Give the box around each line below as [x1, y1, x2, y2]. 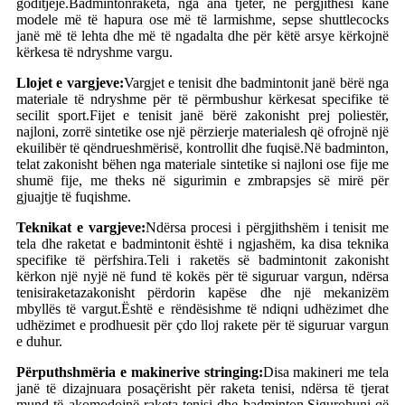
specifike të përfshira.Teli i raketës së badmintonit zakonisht [16, 252, 389, 268]
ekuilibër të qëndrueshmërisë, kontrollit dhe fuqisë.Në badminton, [16, 140, 389, 156]
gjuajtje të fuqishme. [16, 189, 131, 205]
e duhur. [16, 334, 62, 350]
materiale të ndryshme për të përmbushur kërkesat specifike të [16, 91, 389, 108]
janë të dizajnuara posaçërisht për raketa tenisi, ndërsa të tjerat [16, 381, 389, 397]
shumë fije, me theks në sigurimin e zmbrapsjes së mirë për [16, 173, 389, 189]
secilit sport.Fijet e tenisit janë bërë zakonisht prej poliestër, [16, 108, 389, 124]
